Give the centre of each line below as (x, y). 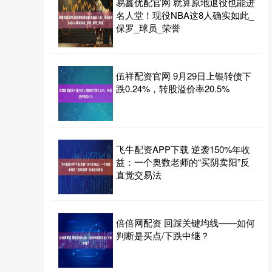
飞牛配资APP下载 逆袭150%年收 (183, 149)
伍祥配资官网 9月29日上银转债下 (184, 76)
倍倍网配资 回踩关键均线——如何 (185, 223)
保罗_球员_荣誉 (148, 28)
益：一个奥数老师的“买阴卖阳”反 (183, 162)
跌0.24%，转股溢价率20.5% (173, 88)
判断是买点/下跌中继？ (163, 235)
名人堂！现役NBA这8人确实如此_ (185, 15)
